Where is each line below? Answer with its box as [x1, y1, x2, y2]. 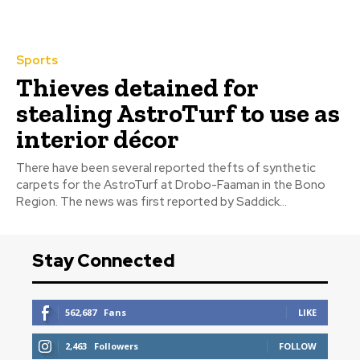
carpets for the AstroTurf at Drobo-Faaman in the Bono [16, 177, 325, 194]
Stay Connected [32, 249, 175, 273]
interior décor [16, 124, 179, 155]
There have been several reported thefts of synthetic [16, 160, 316, 177]
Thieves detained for [16, 72, 259, 104]
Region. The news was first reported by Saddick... [60, 194, 287, 211]
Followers [94, 340, 138, 353]
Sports [16, 52, 58, 69]
